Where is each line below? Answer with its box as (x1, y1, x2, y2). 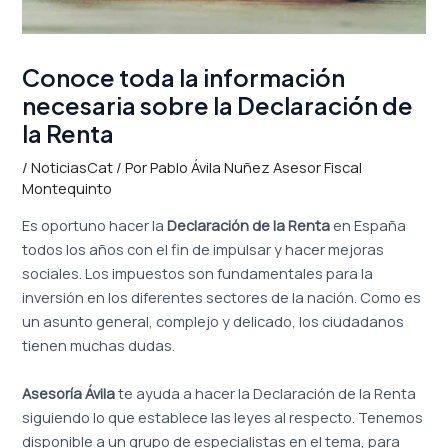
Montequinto (22, 177, 113, 198)
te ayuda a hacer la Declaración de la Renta (115, 382, 417, 403)
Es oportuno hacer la (22, 215, 168, 236)
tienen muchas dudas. (22, 335, 176, 356)
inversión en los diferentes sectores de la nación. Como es (22, 287, 422, 308)
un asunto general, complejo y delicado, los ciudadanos (22, 311, 405, 332)
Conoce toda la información (22, 61, 346, 92)
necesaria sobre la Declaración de (22, 89, 414, 120)
